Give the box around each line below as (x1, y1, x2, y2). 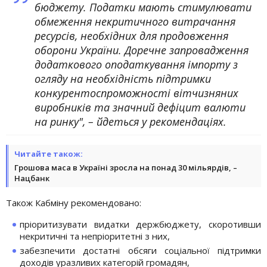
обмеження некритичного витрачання (35, 14, 235, 29)
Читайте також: (14, 148, 83, 159)
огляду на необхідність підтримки (35, 71, 211, 86)
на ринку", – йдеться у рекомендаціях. (35, 114, 226, 129)
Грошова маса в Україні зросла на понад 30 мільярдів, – (14, 162, 237, 173)
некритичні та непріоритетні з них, (20, 229, 170, 242)
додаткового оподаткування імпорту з (35, 57, 238, 72)
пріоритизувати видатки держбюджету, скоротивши (20, 218, 261, 230)
